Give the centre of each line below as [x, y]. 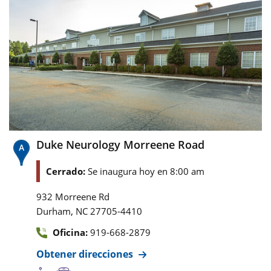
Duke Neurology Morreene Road [120, 144]
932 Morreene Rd [73, 196]
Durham [54, 211]
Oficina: [70, 232]
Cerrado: [67, 171]
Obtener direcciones [85, 254]
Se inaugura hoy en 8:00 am [146, 171]
